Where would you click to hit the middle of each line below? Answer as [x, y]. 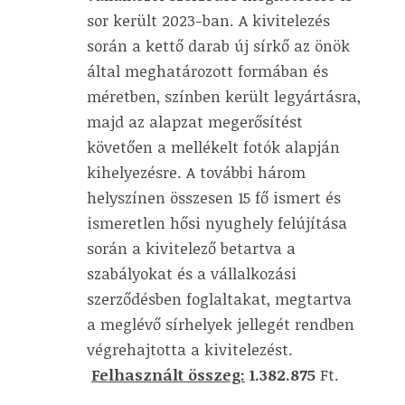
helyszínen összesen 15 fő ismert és [214, 197]
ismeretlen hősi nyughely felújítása [217, 222]
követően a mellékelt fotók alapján [213, 146]
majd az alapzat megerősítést [195, 121]
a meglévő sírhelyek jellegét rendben [221, 324]
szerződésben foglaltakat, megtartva [219, 298]
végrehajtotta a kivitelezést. [190, 349]
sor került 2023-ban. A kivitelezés [208, 20]
